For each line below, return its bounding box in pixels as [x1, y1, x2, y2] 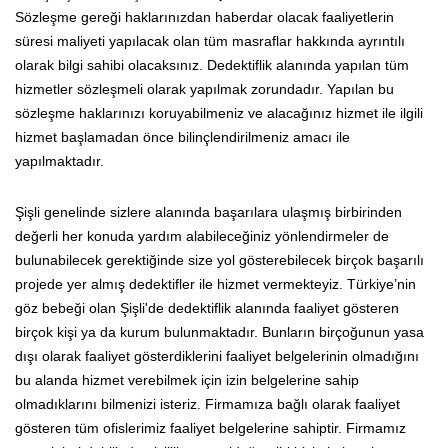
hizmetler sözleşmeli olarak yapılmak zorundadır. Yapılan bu [15, 80, 394, 97]
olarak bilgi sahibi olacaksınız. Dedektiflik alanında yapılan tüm [15, 56, 409, 73]
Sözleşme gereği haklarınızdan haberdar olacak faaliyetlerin [15, 8, 394, 25]
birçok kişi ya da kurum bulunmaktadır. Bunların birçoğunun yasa [15, 323, 424, 340]
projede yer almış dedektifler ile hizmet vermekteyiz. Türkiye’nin [15, 275, 416, 292]
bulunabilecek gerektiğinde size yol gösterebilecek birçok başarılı [15, 251, 424, 268]
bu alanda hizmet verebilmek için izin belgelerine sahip [15, 371, 359, 388]
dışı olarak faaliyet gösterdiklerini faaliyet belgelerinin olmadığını [15, 347, 419, 364]
